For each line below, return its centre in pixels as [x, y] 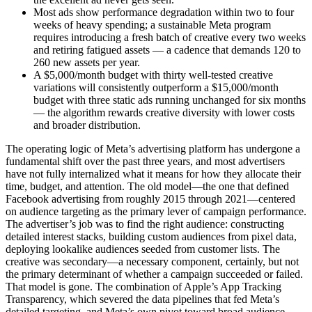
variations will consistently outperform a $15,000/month [156, 87]
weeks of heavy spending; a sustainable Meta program [152, 24]
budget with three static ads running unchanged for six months [170, 100]
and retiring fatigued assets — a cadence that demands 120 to [167, 49]
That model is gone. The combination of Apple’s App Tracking [143, 286]
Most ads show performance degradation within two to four [164, 12]
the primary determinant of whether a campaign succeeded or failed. [154, 274]
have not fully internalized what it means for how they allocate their [153, 173]
